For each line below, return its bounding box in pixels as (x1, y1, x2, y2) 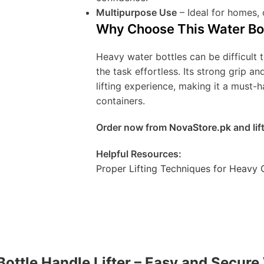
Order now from (96, 121, 169, 134)
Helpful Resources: (96, 148, 181, 160)
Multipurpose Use (96, 6, 177, 19)
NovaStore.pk (169, 121, 231, 134)
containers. (96, 95, 145, 107)
